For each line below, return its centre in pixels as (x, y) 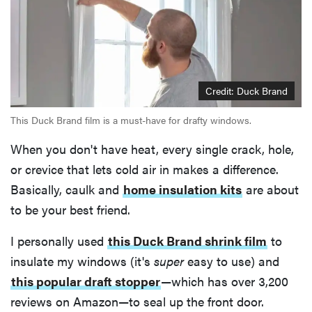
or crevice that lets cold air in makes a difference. (145, 169)
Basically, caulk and (67, 189)
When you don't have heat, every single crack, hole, (152, 148)
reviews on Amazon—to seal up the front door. (137, 301)
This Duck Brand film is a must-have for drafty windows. (131, 119)
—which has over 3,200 (225, 281)
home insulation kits (182, 189)
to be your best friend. (70, 209)
